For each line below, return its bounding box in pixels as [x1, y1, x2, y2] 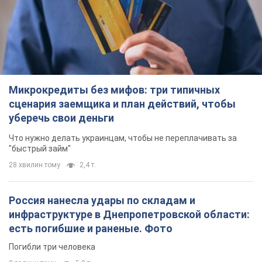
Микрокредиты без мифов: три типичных [9, 84, 220, 96]
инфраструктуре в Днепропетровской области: [9, 208, 250, 221]
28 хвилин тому [9, 161, 60, 170]
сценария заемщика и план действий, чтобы [9, 98, 236, 111]
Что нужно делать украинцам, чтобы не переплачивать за [9, 133, 237, 143]
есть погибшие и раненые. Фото [9, 222, 173, 235]
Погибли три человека [9, 242, 95, 252]
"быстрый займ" [9, 144, 71, 154]
